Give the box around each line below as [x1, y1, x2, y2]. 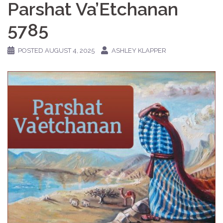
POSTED [18, 47, 45, 54]
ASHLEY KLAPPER [111, 47, 166, 54]
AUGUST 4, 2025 [45, 47, 95, 54]
